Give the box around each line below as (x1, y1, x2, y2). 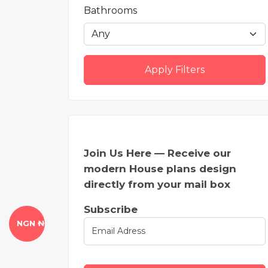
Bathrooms (84, 5, 137, 16)
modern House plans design (84, 163, 236, 175)
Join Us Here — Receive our (84, 147, 231, 159)
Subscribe (84, 203, 138, 215)
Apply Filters (145, 64, 205, 75)
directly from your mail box (84, 178, 230, 190)
